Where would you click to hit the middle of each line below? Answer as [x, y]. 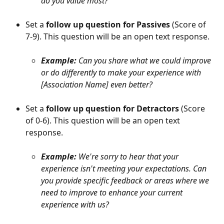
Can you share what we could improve [146, 60]
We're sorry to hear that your [129, 156]
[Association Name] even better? [97, 84]
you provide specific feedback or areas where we [126, 180]
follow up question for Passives [108, 24]
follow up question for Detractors [112, 108]
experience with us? [75, 204]
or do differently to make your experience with [122, 72]
